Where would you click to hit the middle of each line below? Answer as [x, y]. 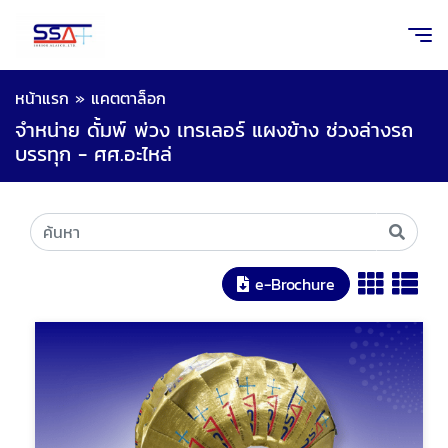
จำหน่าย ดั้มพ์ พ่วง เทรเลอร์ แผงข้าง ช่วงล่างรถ [214, 130]
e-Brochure [295, 284]
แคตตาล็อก [128, 98]
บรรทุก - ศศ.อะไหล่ [93, 154]
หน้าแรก [42, 98]
